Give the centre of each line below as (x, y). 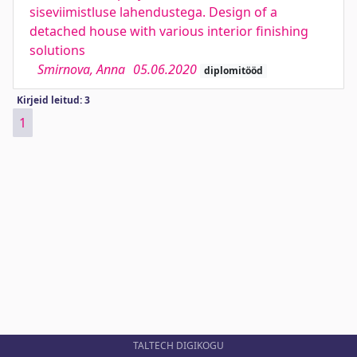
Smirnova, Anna (81, 69)
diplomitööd (233, 71)
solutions (57, 50)
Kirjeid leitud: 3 (53, 100)
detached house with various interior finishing (169, 31)
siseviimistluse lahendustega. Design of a (153, 12)
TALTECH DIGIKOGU (178, 345)
